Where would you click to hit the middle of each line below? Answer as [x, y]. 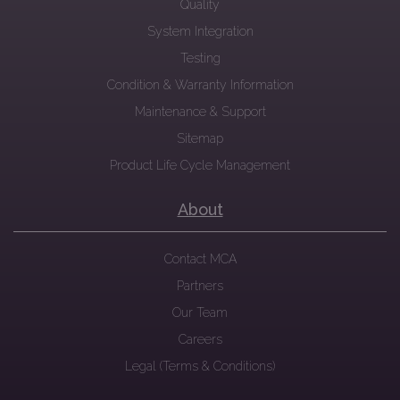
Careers [200, 339]
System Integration [200, 31]
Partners [200, 286]
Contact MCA [200, 259]
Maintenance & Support [200, 112]
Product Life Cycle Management [200, 165]
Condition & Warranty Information [200, 85]
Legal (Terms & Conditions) [200, 366]
